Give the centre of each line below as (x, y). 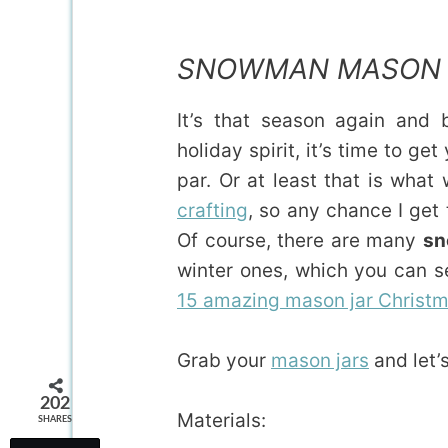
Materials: (221, 421)
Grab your (224, 360)
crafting (212, 210)
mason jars (320, 360)
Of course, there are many (300, 240)
